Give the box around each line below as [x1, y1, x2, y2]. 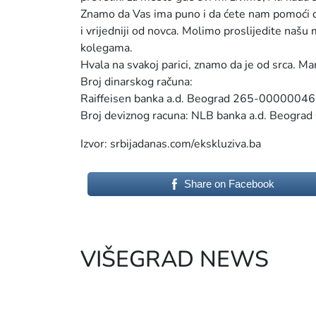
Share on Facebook [183, 178, 274, 190]
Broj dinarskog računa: [80, 74, 193, 90]
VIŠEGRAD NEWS [80, 244, 269, 274]
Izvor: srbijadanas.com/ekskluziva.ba [80, 136, 261, 152]
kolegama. [80, 40, 133, 56]
